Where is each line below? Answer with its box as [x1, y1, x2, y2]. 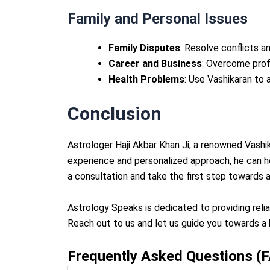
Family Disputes [108, 42, 180, 54]
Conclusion [67, 103, 162, 125]
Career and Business [108, 58, 202, 70]
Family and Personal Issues [67, 10, 248, 28]
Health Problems [108, 74, 184, 86]
